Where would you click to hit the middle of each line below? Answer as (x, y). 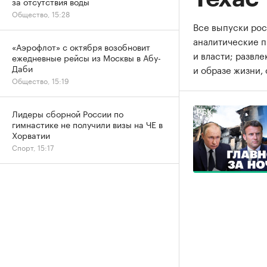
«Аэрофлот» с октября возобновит (81, 46)
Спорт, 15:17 (33, 147)
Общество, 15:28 (41, 13)
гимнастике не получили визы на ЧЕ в (87, 124)
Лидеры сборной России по (68, 113)
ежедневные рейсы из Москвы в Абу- (86, 57)
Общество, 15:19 (41, 80)
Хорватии (31, 135)
